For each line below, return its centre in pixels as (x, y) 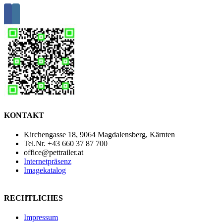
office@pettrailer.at (54, 153)
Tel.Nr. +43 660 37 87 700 (66, 144)
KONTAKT (24, 115)
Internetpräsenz (48, 162)
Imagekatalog (45, 170)
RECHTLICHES (33, 198)
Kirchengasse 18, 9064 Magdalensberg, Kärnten (99, 135)
